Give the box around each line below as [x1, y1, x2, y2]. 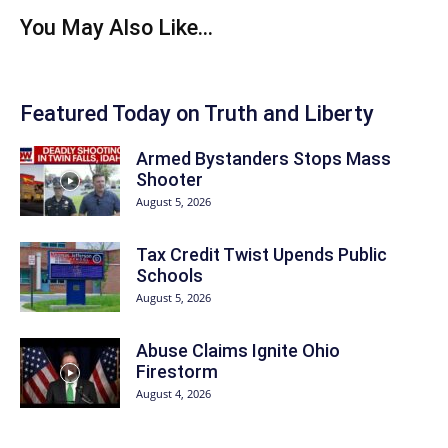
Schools [136, 265, 203, 286]
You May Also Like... [20, 15, 213, 40]
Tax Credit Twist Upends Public [136, 244, 387, 265]
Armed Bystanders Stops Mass [136, 148, 391, 169]
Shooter [136, 169, 203, 190]
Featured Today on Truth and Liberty [20, 101, 374, 126]
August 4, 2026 [136, 386, 211, 401]
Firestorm [136, 361, 218, 382]
